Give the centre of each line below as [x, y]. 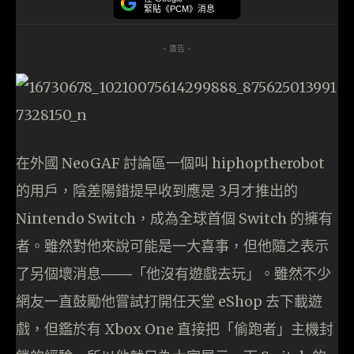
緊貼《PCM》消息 [179, 9]
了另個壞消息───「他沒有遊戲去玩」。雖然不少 [173, 274]
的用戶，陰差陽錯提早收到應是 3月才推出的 [157, 191]
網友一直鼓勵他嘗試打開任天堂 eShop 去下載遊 [169, 302]
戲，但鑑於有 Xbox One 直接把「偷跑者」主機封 [175, 330]
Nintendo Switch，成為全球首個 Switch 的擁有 [174, 219]
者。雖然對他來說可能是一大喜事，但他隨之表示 [172, 247]
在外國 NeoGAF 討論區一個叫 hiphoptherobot [170, 164]
